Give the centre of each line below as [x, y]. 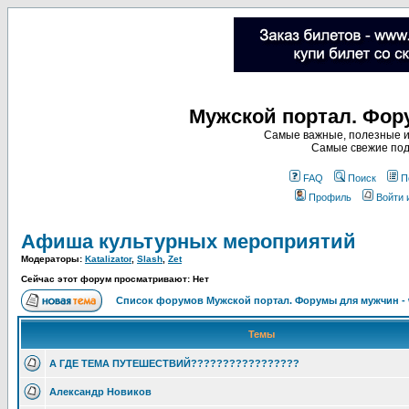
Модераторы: [53, 259]
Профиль [330, 197]
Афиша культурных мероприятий [189, 241]
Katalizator [108, 259]
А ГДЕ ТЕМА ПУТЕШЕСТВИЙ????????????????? [174, 363]
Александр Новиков [100, 392]
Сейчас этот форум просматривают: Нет [115, 279]
